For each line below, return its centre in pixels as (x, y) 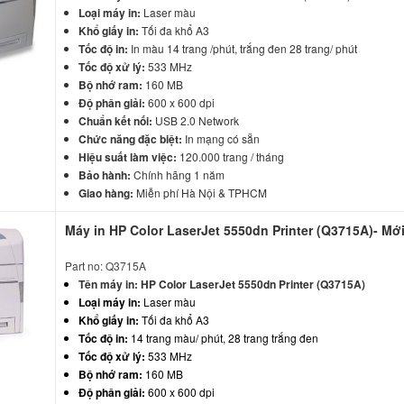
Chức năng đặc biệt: (131, 138)
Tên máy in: (109, 284)
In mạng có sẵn (221, 138)
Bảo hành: (105, 174)
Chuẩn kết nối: (116, 120)
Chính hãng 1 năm (178, 174)
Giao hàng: (106, 193)
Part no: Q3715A (106, 265)
